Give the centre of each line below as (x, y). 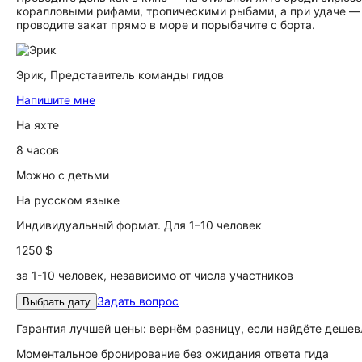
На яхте (38, 125)
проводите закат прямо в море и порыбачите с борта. (166, 25)
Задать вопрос (138, 301)
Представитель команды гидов (137, 75)
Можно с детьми (63, 175)
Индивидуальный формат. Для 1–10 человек (139, 225)
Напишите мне (56, 100)
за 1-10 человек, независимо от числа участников (155, 275)
